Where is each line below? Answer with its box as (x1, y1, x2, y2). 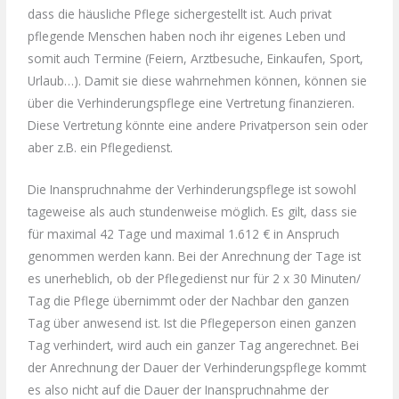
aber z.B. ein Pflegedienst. (28, 139, 174, 157)
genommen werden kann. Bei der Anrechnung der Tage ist (28, 248, 362, 265)
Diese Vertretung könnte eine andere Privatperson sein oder (28, 117, 369, 134)
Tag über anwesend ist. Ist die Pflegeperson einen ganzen (28, 314, 357, 332)
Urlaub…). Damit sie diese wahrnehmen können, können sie (28, 72, 368, 90)
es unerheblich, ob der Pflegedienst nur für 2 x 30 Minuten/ (28, 270, 362, 288)
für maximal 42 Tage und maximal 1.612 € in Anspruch (28, 225, 340, 243)
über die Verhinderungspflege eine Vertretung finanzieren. (28, 94, 355, 112)
